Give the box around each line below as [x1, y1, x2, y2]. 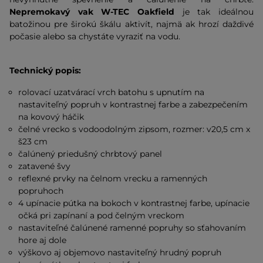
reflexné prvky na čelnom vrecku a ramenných [18, 173, 208, 184]
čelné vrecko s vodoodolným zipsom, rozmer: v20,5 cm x [18, 124, 251, 134]
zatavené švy [18, 161, 71, 171]
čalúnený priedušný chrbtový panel [18, 149, 163, 159]
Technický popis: [9, 65, 81, 76]
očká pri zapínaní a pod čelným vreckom [18, 210, 185, 221]
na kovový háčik [18, 112, 85, 122]
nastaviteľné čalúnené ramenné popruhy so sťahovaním [18, 222, 247, 233]
